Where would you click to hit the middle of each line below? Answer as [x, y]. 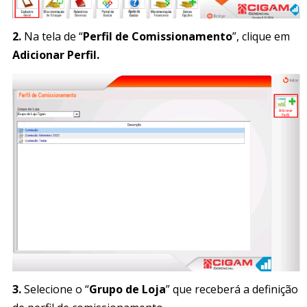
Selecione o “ [55, 290]
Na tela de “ [52, 36]
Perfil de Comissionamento [158, 36]
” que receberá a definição [232, 290]
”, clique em [261, 36]
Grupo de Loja [127, 290]
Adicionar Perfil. [56, 54]
